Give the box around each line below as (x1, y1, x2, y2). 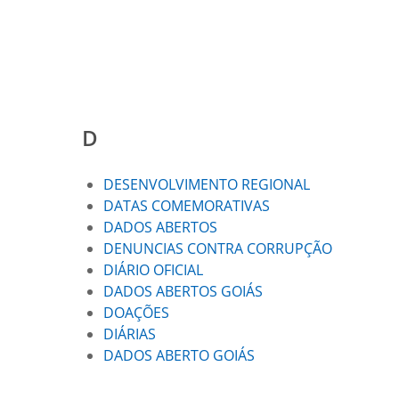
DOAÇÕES (103, 303, 169, 322)
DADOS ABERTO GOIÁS (103, 346, 255, 365)
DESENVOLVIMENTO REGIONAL (103, 175, 310, 194)
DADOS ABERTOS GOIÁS (103, 281, 263, 301)
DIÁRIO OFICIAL (103, 260, 203, 280)
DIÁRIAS (103, 324, 156, 344)
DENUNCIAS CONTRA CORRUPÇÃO (103, 239, 332, 258)
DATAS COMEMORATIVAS (103, 196, 270, 216)
